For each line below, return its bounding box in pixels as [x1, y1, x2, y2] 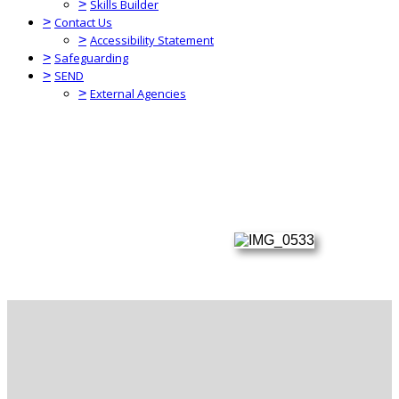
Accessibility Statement [90, 32, 214, 48]
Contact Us [54, 14, 112, 30]
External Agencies [90, 85, 186, 102]
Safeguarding [54, 50, 128, 66]
